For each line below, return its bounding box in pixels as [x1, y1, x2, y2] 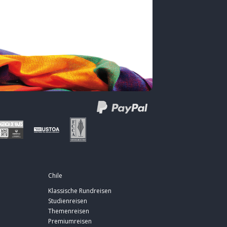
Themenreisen [48, 207, 89, 216]
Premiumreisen [48, 217, 92, 226]
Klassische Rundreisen [48, 186, 111, 196]
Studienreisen [48, 197, 87, 206]
